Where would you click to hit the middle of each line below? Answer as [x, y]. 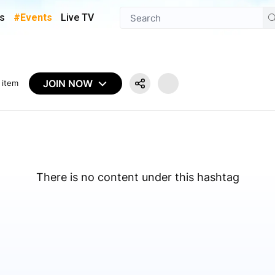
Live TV [77, 17]
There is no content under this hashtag [137, 177]
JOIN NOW [68, 83]
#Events [33, 17]
